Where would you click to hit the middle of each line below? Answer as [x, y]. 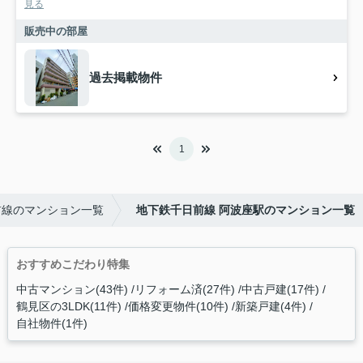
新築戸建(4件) [270, 307]
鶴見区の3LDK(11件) [68, 307]
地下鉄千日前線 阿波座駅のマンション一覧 [246, 210]
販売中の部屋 [56, 32]
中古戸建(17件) [280, 290]
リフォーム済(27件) [184, 290]
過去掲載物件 [126, 78]
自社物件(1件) [51, 324]
